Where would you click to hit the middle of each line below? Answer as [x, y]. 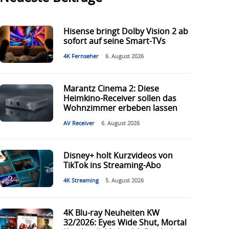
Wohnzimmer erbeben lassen [120, 109]
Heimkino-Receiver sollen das [120, 99]
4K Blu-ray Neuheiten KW [111, 213]
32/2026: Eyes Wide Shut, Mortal [125, 223]
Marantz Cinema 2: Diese [111, 89]
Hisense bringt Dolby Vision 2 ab [125, 32]
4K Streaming [81, 181]
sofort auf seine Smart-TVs [114, 42]
